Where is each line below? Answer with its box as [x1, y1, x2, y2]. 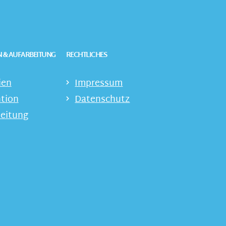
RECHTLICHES [66, 48, 107, 62]
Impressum [75, 75, 123, 92]
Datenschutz [75, 91, 130, 108]
